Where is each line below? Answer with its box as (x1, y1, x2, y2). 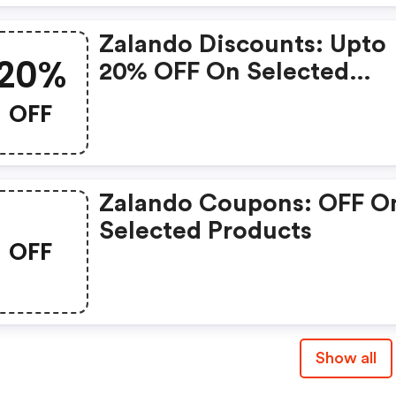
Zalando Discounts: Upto (99, 32, 387, 57)
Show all (315, 350, 377, 366)
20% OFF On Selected (99, 59, 350, 84)
